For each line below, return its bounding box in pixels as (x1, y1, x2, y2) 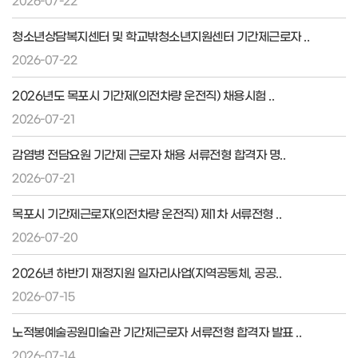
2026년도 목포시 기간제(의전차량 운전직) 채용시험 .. (12, 89, 274, 101)
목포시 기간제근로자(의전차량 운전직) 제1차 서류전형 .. (12, 207, 281, 219)
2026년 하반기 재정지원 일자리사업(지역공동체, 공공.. (12, 266, 281, 278)
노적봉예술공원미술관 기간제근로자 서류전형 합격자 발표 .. (12, 325, 301, 337)
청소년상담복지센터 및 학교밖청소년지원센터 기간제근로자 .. (12, 30, 309, 42)
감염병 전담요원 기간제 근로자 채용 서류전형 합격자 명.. (12, 148, 285, 160)
